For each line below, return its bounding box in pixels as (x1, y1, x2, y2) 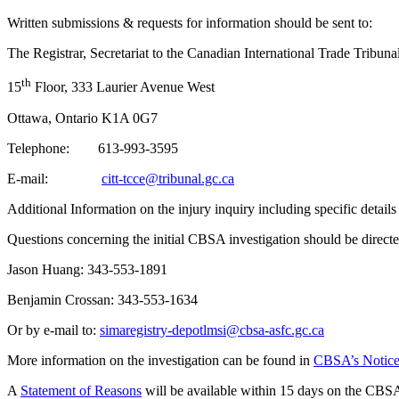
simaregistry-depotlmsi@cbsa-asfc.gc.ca (100, 322, 324, 338)
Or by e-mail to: (7, 322, 100, 338)
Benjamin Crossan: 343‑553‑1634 (7, 291, 198, 307)
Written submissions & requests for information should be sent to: (7, 15, 372, 31)
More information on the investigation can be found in (7, 352, 313, 368)
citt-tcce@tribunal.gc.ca (102, 170, 234, 186)
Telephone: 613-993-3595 (7, 140, 178, 156)
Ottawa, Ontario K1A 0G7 (7, 110, 158, 126)
